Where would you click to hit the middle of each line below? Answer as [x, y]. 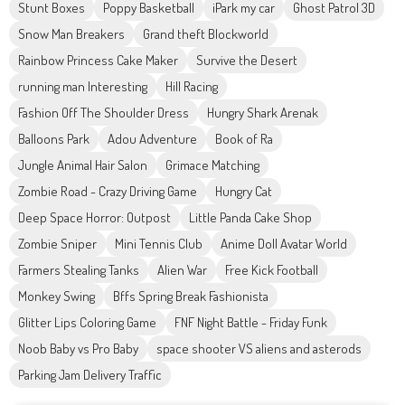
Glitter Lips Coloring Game [87, 323]
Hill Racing [192, 87]
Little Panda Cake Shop [250, 218]
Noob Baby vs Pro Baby [78, 349]
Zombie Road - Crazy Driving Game [108, 192]
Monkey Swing [57, 297]
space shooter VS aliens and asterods [259, 349]
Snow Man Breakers [71, 34]
